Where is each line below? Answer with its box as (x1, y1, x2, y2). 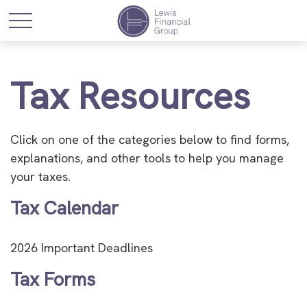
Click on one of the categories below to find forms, (10, 132, 289, 147)
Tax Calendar (10, 196, 119, 220)
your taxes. (10, 169, 71, 184)
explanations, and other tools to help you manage (10, 150, 284, 166)
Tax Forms (10, 267, 95, 291)
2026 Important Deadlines (10, 240, 153, 256)
